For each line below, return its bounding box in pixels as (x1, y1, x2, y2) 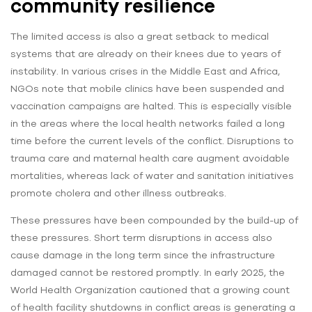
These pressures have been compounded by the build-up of (10, 214, 298, 226)
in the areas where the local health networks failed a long (10, 118, 285, 130)
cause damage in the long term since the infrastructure (10, 249, 275, 261)
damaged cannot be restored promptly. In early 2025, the (10, 267, 285, 279)
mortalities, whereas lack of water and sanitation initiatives (10, 170, 294, 182)
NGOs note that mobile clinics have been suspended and (10, 83, 284, 95)
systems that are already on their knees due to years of (10, 48, 281, 60)
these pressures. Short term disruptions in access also (10, 232, 272, 244)
